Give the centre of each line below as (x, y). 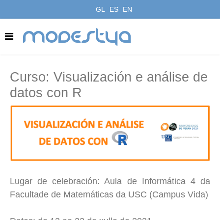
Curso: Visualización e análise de (109, 77)
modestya (78, 37)
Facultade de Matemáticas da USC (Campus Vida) (109, 194)
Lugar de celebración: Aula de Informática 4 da (110, 181)
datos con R (46, 93)
